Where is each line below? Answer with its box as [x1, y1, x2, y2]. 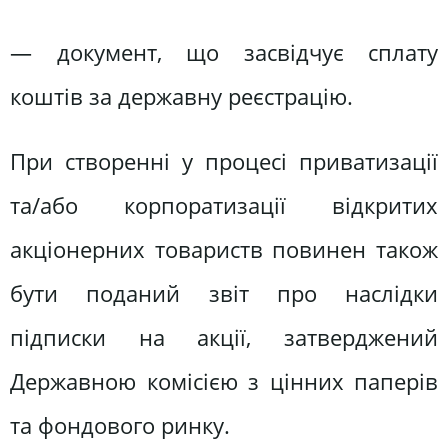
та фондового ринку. [10, 410, 230, 442]
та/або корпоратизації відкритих [10, 190, 438, 222]
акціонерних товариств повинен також [10, 234, 438, 266]
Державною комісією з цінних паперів [10, 366, 438, 398]
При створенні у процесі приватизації [10, 146, 438, 178]
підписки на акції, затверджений [10, 322, 438, 354]
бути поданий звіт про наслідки [10, 278, 438, 310]
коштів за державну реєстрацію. [10, 80, 353, 112]
